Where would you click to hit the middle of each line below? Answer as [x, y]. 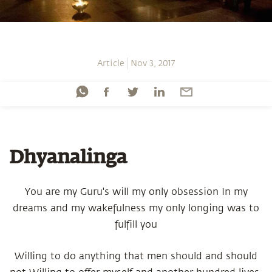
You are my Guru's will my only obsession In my [136, 192]
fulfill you [136, 224]
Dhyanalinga [68, 158]
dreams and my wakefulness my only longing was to [136, 208]
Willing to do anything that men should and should [136, 256]
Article [111, 63]
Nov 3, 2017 [152, 63]
